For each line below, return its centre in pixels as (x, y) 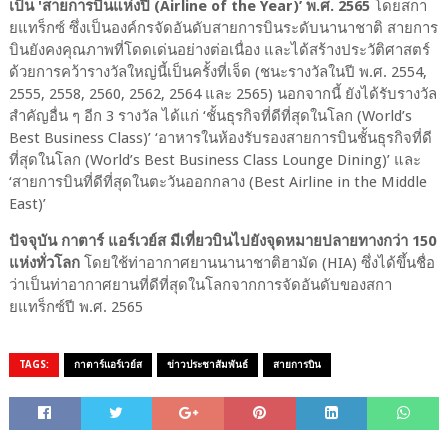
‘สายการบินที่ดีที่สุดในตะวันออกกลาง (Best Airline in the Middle (217, 181)
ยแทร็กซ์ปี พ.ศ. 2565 (75, 306)
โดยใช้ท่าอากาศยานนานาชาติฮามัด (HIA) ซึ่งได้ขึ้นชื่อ (257, 262)
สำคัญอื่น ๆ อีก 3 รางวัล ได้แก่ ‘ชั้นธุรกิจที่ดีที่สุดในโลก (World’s (210, 115)
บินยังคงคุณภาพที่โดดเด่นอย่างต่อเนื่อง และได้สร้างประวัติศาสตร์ (219, 49)
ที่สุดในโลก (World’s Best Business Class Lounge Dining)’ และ (214, 159)
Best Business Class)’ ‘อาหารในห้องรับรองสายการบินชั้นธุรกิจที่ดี (220, 137)
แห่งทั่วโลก (44, 262)
